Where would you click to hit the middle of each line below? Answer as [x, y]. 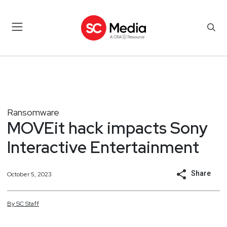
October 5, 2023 [29, 174]
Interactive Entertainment [103, 147]
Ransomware [33, 112]
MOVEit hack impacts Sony [107, 128]
